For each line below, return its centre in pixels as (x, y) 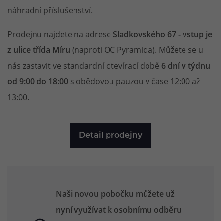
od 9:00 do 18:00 (38, 81)
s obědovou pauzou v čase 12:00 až (134, 81)
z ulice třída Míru (39, 50)
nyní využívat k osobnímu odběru (119, 210)
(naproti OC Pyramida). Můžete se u (137, 50)
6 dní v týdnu (186, 66)
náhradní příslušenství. (50, 10)
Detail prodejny (110, 136)
